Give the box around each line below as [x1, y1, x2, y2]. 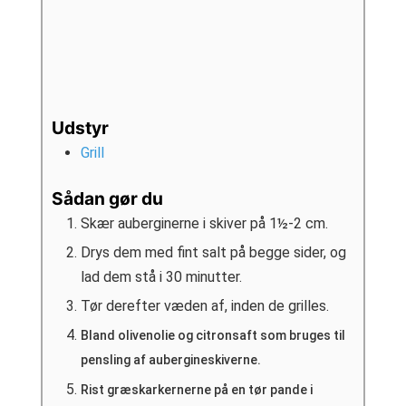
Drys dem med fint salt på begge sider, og [80, 244, 346, 262]
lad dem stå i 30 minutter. [80, 268, 242, 286]
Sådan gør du [51, 188, 163, 210]
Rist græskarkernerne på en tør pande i [80, 382, 313, 398]
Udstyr [51, 117, 109, 140]
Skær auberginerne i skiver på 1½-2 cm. [80, 215, 328, 233]
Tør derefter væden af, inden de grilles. [80, 297, 329, 315]
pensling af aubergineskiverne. [80, 353, 261, 368]
